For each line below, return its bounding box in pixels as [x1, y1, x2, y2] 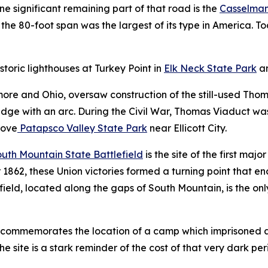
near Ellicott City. [147, 121, 227, 134]
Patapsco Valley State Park [17, 121, 147, 134]
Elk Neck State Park [164, 62, 257, 74]
